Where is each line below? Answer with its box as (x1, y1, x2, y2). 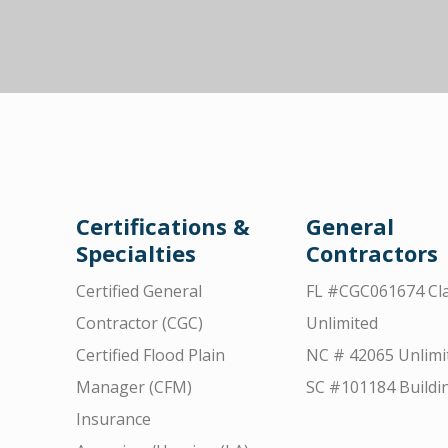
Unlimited (305, 312, 378, 335)
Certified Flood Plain (76, 344, 225, 367)
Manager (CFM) (76, 376, 192, 399)
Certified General (76, 280, 202, 303)
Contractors (305, 238, 438, 269)
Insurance (76, 408, 151, 431)
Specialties (76, 238, 196, 269)
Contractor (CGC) (76, 312, 203, 335)
